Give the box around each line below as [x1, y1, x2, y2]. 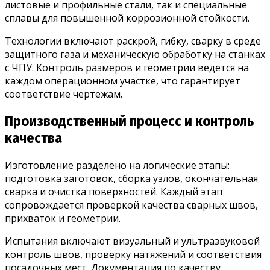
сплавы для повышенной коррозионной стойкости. [5, 11, 250, 25]
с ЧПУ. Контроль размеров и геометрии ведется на [5, 60, 249, 74]
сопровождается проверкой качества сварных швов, [5, 198, 258, 212]
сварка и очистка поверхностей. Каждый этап [5, 184, 222, 198]
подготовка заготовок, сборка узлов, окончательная [5, 171, 258, 185]
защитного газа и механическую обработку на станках [5, 47, 265, 61]
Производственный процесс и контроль [5, 112, 254, 130]
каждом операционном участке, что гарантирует [5, 74, 240, 87]
